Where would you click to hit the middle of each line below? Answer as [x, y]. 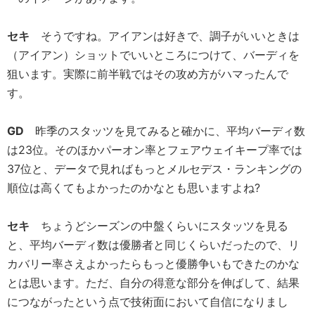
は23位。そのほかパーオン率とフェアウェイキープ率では [155, 150]
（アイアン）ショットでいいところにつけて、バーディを [153, 55]
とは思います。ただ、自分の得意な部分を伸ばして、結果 [153, 283]
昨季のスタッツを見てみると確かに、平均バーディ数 [165, 131]
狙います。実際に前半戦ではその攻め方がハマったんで [148, 74]
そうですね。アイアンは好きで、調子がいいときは [165, 36]
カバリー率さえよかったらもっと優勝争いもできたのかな [153, 264]
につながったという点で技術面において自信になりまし [148, 302]
